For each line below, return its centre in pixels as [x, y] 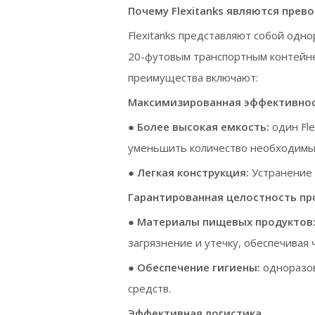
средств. [149, 289]
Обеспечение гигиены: [200, 268]
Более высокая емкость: [205, 127]
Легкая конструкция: [194, 173]
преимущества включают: [193, 78]
